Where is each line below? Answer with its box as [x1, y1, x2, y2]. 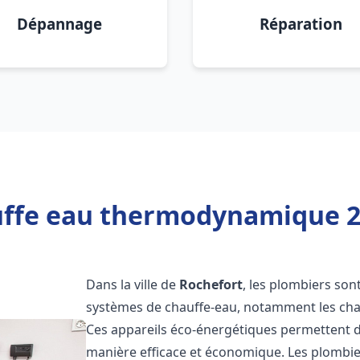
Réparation [259, 14, 342, 34]
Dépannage [17, 14, 102, 34]
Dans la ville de [86, 276, 180, 293]
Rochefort [179, 276, 243, 293]
